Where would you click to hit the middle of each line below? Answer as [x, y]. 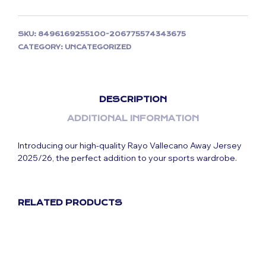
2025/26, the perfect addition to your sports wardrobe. [127, 158]
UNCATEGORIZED [98, 47]
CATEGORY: [41, 47]
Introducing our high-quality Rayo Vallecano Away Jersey [130, 145]
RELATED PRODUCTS [70, 202]
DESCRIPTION [133, 99]
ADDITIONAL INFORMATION [133, 118]
